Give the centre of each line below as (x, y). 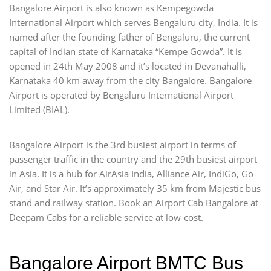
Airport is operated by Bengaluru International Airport (121, 95)
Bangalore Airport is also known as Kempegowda (111, 8)
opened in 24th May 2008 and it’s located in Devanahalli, (128, 66)
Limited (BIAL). (39, 109)
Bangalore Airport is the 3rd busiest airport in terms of (122, 144)
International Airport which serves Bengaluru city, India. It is (133, 22)
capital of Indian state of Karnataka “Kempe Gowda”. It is (126, 51)
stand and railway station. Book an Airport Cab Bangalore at (134, 202)
